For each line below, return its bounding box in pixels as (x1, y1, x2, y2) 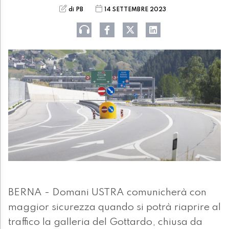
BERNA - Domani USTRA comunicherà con (8, 188, 207, 198)
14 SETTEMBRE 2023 (104, 6, 166, 13)
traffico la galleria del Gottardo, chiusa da (8, 217, 202, 228)
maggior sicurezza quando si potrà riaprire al (8, 202, 221, 213)
